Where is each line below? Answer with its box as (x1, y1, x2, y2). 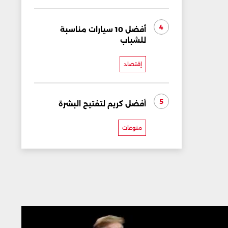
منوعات (122, 124, 142, 131)
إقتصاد (124, 61, 142, 68)
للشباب (120, 36, 146, 45)
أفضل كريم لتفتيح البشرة (59, 99, 146, 108)
